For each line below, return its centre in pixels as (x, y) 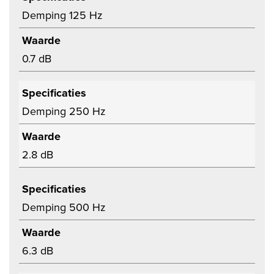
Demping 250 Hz (64, 111)
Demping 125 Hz (62, 15)
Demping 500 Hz (64, 207)
